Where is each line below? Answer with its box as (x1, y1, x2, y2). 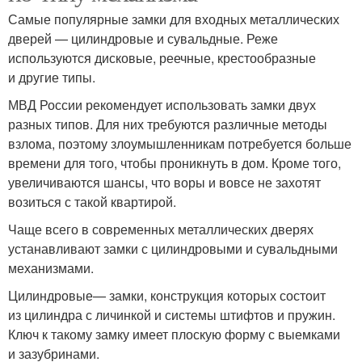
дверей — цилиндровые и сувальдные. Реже (8, 28, 278, 48)
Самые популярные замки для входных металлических (8, 9, 339, 28)
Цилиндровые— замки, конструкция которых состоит (8, 285, 326, 305)
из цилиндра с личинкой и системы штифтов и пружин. (8, 305, 335, 324)
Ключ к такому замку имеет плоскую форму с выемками (8, 324, 340, 343)
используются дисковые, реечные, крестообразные (8, 48, 316, 67)
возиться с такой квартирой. (8, 192, 176, 211)
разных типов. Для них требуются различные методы (8, 114, 327, 133)
